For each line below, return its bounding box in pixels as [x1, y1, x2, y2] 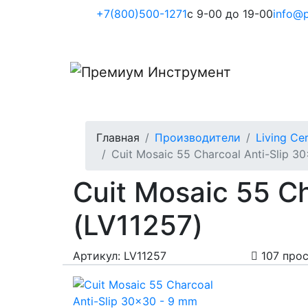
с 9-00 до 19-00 [187, 7, 273, 21]
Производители [155, 131, 241, 144]
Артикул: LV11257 [73, 249, 166, 263]
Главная [96, 131, 140, 144]
